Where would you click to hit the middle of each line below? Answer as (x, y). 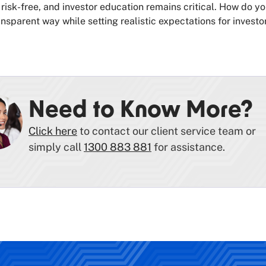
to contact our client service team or (167, 131)
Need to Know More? (141, 111)
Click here (53, 131)
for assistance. (188, 147)
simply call (56, 147)
